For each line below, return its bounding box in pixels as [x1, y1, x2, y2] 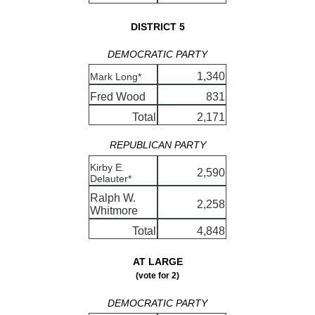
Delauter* [90, 172, 131, 184]
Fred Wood [90, 90, 146, 103]
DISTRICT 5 [130, 21, 185, 33]
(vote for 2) [136, 271, 179, 281]
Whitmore [90, 204, 138, 217]
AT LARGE [132, 256, 183, 268]
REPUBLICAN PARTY [109, 139, 206, 150]
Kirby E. [90, 161, 124, 173]
